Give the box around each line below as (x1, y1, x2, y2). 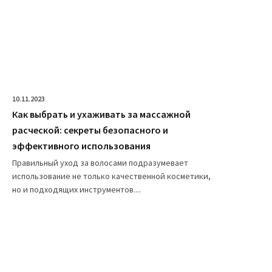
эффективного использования (12, 140, 151, 152)
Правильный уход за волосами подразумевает (12, 157, 188, 169)
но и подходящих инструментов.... (12, 184, 141, 195)
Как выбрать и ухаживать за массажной (12, 108, 191, 121)
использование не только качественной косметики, (12, 171, 211, 182)
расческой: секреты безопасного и (12, 124, 168, 137)
